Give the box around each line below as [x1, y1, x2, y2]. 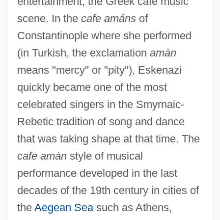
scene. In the [17, 12, 81, 25]
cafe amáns [81, 12, 136, 25]
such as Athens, [93, 201, 172, 214]
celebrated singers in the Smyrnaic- [17, 98, 184, 110]
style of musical [66, 149, 143, 162]
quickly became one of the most [17, 81, 167, 93]
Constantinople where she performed [17, 29, 192, 42]
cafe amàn [17, 149, 67, 162]
